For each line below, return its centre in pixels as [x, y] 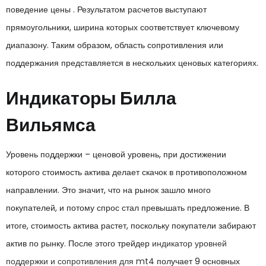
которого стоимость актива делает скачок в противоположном [126, 172]
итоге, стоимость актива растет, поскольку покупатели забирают [131, 226]
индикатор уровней [189, 243]
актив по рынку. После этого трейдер [79, 243]
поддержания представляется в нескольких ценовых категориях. [132, 63]
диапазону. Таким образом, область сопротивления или [115, 45]
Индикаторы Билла [91, 98]
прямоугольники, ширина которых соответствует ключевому [123, 27]
